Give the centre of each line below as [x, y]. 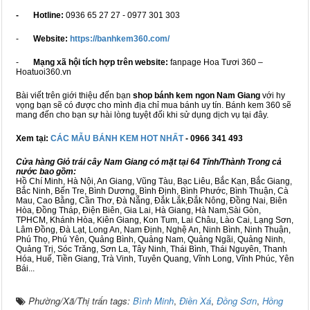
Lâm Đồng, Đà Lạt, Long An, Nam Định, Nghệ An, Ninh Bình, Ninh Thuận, [153, 230]
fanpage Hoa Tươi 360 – [216, 63]
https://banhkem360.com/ [120, 39]
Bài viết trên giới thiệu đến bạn [74, 96]
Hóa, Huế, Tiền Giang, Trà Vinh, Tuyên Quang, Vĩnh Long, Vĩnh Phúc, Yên [155, 259]
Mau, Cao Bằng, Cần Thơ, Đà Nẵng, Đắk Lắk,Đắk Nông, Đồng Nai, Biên [152, 201]
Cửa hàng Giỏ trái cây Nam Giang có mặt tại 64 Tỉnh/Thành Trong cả [149, 162]
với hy [273, 96]
